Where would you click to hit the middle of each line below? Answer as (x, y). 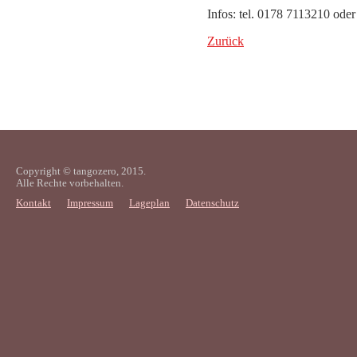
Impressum (90, 203)
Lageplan (149, 203)
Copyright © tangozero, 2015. (81, 171)
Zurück (226, 41)
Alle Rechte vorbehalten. (70, 183)
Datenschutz (212, 203)
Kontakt (33, 203)
